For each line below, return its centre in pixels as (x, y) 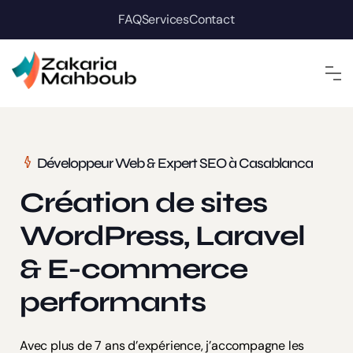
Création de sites (143, 203)
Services (165, 19)
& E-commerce (134, 269)
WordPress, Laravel (162, 236)
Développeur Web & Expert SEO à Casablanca (174, 163)
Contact (212, 19)
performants (113, 303)
